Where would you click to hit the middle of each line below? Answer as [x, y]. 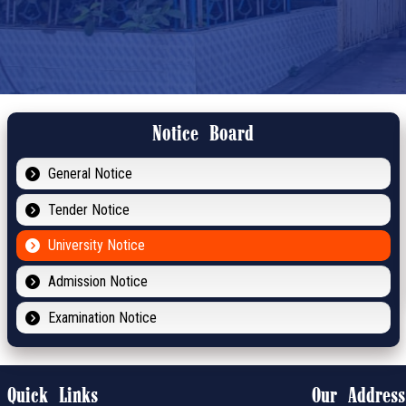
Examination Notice [102, 318]
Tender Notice [88, 210]
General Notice [90, 174]
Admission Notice [97, 282]
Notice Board [203, 135]
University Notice [96, 246]
